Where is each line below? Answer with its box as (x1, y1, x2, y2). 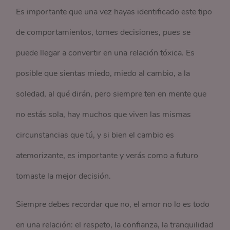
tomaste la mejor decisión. (16, 170, 111, 182)
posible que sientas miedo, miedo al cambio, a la (16, 67, 190, 79)
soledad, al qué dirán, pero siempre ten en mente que (16, 88, 207, 100)
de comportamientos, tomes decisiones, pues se (16, 26, 191, 38)
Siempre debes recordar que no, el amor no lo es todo (16, 198, 210, 210)
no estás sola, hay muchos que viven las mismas (16, 108, 191, 120)
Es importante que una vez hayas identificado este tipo (16, 6, 213, 17)
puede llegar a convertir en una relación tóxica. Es (16, 47, 195, 59)
